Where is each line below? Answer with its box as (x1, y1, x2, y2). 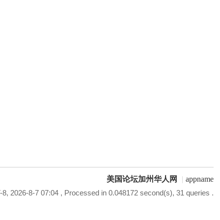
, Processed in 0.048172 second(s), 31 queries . (58, 189, 214, 197)
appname (185, 175, 214, 183)
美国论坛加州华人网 (106, 175, 177, 183)
